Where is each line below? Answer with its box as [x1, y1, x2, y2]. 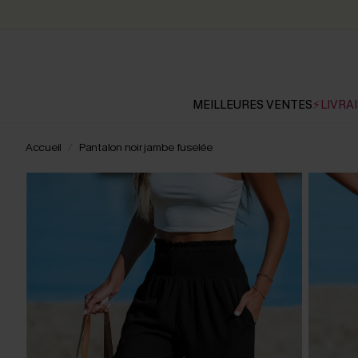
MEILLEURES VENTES [193, 97, 312, 113]
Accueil [26, 140, 62, 155]
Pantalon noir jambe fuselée [78, 140, 213, 155]
